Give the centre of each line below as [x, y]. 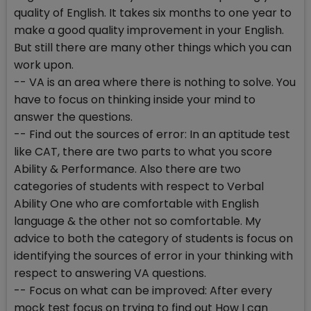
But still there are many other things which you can [153, 48]
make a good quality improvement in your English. [149, 31]
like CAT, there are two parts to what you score [143, 152]
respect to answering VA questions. [110, 274]
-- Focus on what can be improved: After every [143, 291]
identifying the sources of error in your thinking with [153, 256]
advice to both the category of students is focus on [153, 239]
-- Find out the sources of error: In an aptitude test [152, 135]
